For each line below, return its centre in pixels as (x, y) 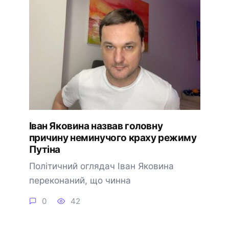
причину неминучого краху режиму (113, 138)
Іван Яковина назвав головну (96, 126)
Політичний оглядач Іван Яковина (101, 166)
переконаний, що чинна (80, 180)
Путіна (44, 149)
